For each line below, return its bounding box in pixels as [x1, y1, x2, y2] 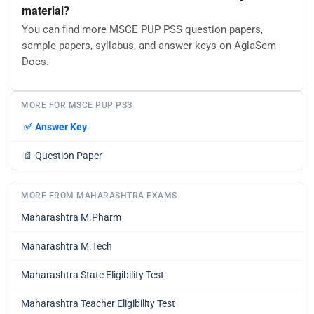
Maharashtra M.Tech [21, 240, 112, 252]
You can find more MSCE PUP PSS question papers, [22, 23, 263, 36]
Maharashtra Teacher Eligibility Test [21, 298, 175, 309]
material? [22, 4, 69, 18]
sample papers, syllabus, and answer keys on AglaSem [22, 39, 276, 53]
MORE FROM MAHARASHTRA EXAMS [21, 191, 177, 200]
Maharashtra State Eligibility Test [21, 269, 164, 280]
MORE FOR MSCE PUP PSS [21, 100, 132, 110]
